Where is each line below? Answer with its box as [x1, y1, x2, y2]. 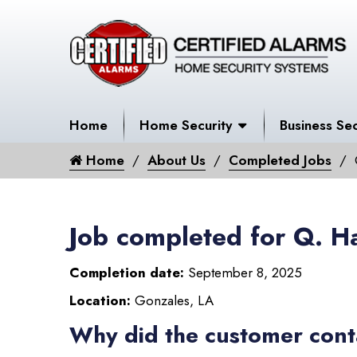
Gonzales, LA [135, 291, 214, 310]
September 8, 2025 [188, 263, 302, 282]
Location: [69, 291, 135, 310]
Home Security [139, 116, 232, 135]
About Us [147, 151, 206, 170]
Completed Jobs [229, 151, 331, 170]
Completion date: [69, 263, 188, 282]
